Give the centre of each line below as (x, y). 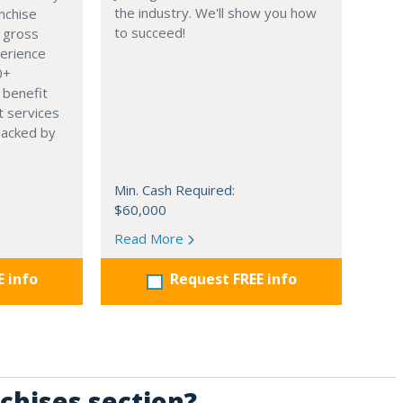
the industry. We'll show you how (215, 13)
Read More (151, 239)
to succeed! (150, 33)
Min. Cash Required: (175, 190)
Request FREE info (233, 279)
